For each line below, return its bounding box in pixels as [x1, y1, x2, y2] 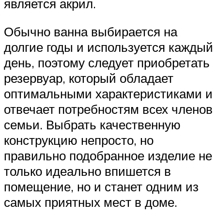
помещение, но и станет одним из [4, 178, 199, 194]
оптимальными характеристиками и [4, 85, 213, 101]
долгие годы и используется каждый [4, 39, 213, 55]
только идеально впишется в [4, 163, 171, 179]
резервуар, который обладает [4, 70, 173, 86]
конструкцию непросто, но [4, 132, 154, 148]
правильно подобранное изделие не [4, 147, 212, 163]
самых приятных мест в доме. [4, 194, 177, 210]
